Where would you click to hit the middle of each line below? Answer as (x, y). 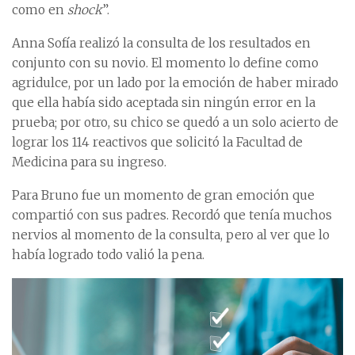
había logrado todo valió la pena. (108, 254)
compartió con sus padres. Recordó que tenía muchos (172, 215)
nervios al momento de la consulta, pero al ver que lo (171, 235)
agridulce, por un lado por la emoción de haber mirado (175, 82)
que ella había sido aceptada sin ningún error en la (164, 102)
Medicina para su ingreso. (89, 162)
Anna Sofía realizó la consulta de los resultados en (161, 43)
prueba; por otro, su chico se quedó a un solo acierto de (175, 122)
